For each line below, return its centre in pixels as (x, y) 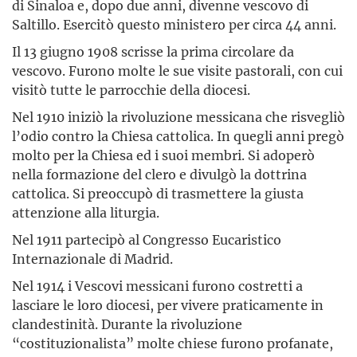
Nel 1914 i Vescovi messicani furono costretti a (157, 286)
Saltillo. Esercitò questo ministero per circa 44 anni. (174, 25)
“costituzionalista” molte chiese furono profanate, (173, 343)
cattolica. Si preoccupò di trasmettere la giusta (158, 194)
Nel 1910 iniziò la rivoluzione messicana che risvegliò (178, 117)
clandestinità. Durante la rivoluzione (127, 324)
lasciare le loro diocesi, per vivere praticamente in (168, 305)
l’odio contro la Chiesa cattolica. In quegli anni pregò (178, 136)
